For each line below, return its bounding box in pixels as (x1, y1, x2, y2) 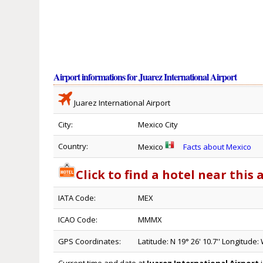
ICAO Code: (58, 214, 98, 225)
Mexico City (138, 119, 178, 130)
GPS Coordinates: (58, 236, 122, 247)
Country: (58, 141, 89, 152)
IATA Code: (58, 193, 96, 204)
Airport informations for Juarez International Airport (53, 70, 237, 84)
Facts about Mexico (183, 141, 252, 153)
